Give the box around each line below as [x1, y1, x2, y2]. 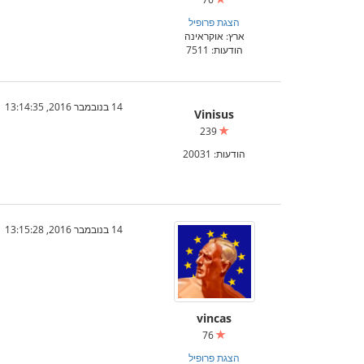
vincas [197, 310, 232, 326]
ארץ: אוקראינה [184, 29, 245, 42]
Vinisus [194, 106, 234, 122]
